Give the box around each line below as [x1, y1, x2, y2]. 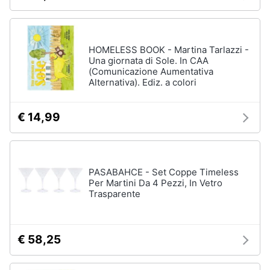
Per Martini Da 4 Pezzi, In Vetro [89, 177, 222, 189]
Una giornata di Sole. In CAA [89, 55, 209, 66]
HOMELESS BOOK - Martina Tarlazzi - [89, 44, 249, 55]
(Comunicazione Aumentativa [89, 66, 213, 77]
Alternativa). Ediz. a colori [89, 77, 196, 88]
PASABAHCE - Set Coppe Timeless [89, 166, 239, 178]
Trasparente [89, 188, 140, 199]
